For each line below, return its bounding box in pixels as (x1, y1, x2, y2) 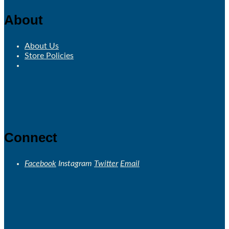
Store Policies (25, 52, 74, 60)
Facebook (25, 159, 56, 168)
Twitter (94, 159, 118, 168)
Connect (4, 130, 57, 146)
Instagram (58, 159, 92, 168)
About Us (25, 42, 59, 51)
